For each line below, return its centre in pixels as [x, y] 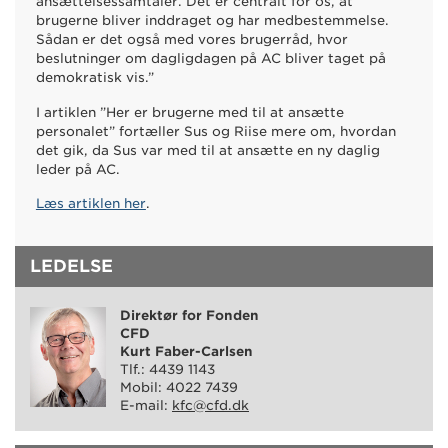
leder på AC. [79, 169]
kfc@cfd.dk [210, 405]
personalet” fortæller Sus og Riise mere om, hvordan [215, 131]
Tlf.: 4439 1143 [167, 369]
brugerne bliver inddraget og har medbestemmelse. [212, 21]
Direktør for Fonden [189, 315]
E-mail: [146, 405]
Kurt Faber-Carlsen [186, 351]
